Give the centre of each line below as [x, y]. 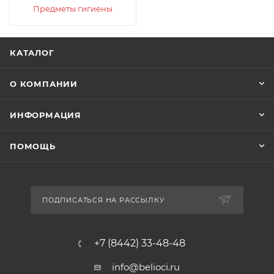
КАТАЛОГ [32, 53]
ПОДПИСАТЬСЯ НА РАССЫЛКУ [103, 200]
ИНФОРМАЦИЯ [46, 115]
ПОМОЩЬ [33, 146]
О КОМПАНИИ [44, 84]
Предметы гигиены [73, 9]
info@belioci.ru [146, 267]
